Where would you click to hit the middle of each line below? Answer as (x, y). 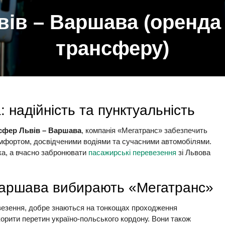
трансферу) (113, 48)
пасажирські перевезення (132, 152)
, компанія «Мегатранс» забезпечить (144, 130)
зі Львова (193, 152)
